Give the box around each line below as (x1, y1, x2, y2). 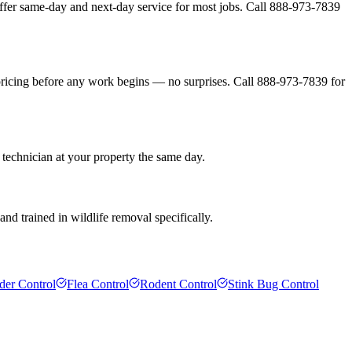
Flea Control (67, 277, 129, 291)
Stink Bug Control (228, 277, 319, 291)
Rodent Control (140, 277, 217, 291)
